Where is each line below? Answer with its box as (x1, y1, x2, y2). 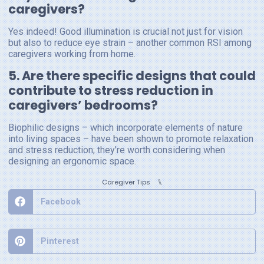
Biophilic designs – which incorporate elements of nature (8, 121, 243, 133)
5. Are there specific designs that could (8, 67, 256, 84)
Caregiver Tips (102, 177, 150, 187)
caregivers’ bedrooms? (8, 96, 158, 114)
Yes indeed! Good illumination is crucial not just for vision (8, 26, 243, 38)
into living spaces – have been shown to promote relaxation (8, 133, 253, 144)
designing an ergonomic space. (8, 155, 136, 167)
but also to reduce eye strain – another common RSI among (8, 37, 252, 49)
